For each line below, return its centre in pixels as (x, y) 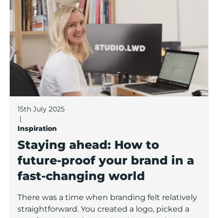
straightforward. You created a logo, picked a (103, 209)
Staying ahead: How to (88, 145)
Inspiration (37, 129)
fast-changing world (81, 176)
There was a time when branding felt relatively (107, 198)
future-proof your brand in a (106, 161)
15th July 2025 (41, 109)
